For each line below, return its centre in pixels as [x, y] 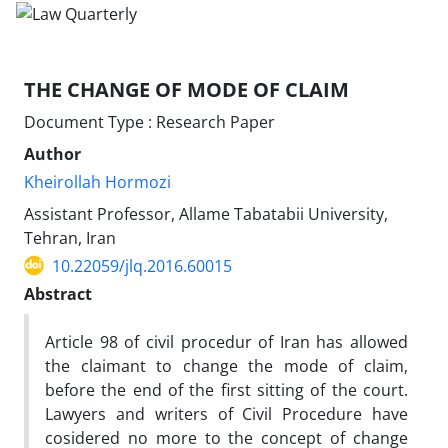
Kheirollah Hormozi [97, 181]
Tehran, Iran [70, 237]
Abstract [58, 293]
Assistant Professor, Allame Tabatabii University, [206, 213]
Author [52, 153]
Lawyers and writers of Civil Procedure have [226, 413]
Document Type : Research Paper [149, 121]
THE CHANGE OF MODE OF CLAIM [186, 89]
